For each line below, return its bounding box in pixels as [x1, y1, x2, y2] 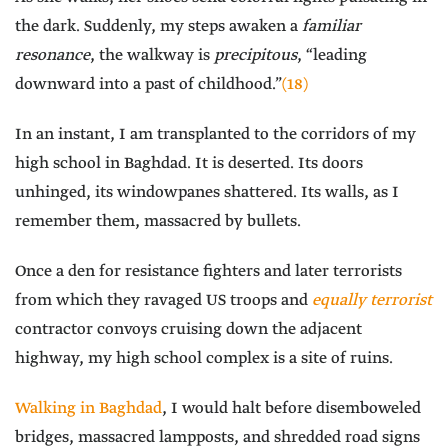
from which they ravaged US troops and [15, 290, 312, 312]
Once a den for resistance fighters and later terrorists [15, 261, 402, 283]
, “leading [297, 45, 367, 67]
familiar [302, 16, 361, 38]
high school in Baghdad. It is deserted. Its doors [15, 153, 363, 175]
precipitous [214, 45, 297, 67]
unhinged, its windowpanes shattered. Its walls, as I [15, 182, 399, 204]
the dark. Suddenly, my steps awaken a [15, 16, 302, 38]
